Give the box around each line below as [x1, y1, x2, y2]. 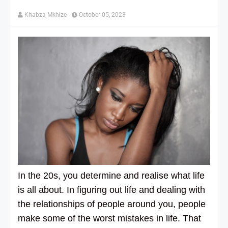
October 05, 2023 [79, 11, 126, 18]
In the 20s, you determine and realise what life [18, 170, 205, 181]
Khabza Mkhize [24, 11, 67, 18]
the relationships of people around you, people [18, 198, 206, 209]
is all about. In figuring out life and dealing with [18, 184, 205, 195]
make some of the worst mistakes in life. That [18, 213, 201, 223]
